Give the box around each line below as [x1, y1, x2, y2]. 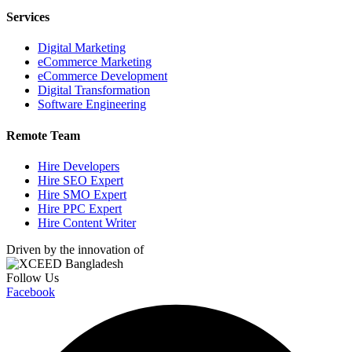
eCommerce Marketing [38, 55, 152, 69]
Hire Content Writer [38, 215, 136, 229]
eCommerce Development [38, 69, 167, 83]
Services [6, 10, 49, 24]
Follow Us [6, 270, 59, 284]
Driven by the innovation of [6, 242, 144, 256]
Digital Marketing [38, 41, 126, 55]
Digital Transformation [38, 83, 150, 97]
